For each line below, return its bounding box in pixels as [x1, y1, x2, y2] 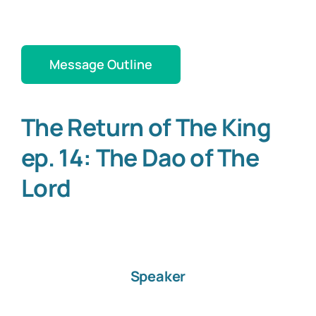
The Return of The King [20, 111, 272, 144]
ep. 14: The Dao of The [20, 141, 260, 174]
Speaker [130, 267, 186, 286]
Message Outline [49, 56, 152, 73]
